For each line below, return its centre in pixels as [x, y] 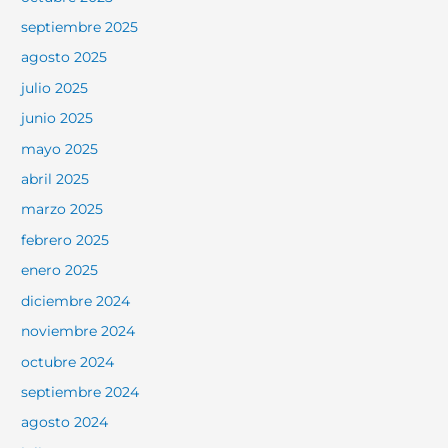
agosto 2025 [64, 57]
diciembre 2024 [76, 300]
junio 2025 [57, 118]
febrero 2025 [65, 239]
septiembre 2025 [80, 27]
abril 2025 [55, 179]
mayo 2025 [60, 148]
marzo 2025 [62, 209]
